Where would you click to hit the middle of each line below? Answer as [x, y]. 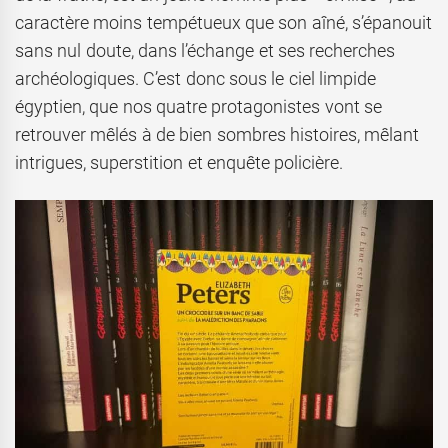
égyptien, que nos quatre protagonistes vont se [198, 107]
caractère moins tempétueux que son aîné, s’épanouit [223, 23]
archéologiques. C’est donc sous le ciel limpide [195, 79]
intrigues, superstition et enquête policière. [179, 163]
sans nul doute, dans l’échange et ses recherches [205, 51]
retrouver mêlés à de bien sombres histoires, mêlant [217, 135]
